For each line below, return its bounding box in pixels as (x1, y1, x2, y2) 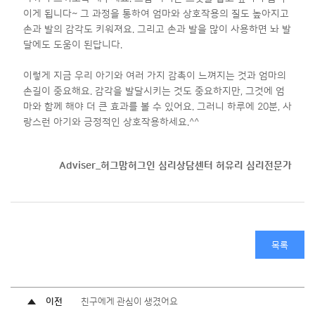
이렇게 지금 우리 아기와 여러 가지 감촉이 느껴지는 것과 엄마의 (23, 70, 286, 82)
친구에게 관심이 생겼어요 (81, 297, 178, 307)
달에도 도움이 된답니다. (23, 39, 122, 51)
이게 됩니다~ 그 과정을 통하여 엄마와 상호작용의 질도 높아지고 (23, 8, 289, 20)
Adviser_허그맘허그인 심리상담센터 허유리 (59, 160, 246, 172)
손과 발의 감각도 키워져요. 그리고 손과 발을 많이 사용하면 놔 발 (23, 23, 291, 35)
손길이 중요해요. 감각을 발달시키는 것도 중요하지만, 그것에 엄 (23, 85, 285, 97)
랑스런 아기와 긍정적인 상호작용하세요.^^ (23, 116, 202, 128)
